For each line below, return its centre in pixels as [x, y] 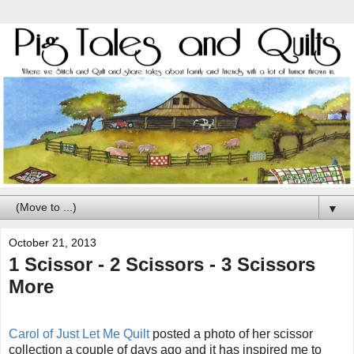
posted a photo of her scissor [231, 333]
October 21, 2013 [53, 242]
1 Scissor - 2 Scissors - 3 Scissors [162, 264]
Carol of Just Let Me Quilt [79, 333]
